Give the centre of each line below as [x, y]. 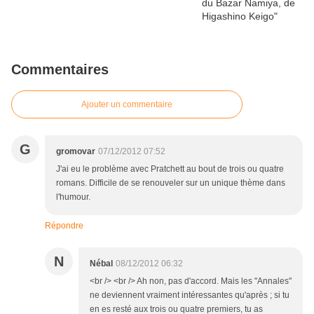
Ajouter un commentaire [127, 105]
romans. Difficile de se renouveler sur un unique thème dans [171, 183]
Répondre [64, 226]
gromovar [76, 152]
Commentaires [60, 70]
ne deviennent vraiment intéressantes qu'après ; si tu [190, 295]
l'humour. [73, 197]
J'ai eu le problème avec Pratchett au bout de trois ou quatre [170, 169]
